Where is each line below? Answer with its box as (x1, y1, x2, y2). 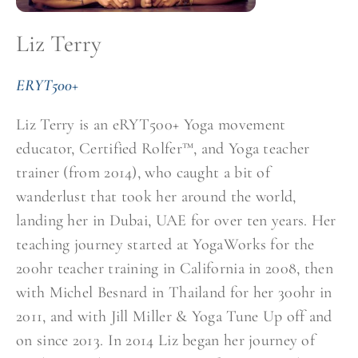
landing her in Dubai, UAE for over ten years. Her (16, 211, 336, 231)
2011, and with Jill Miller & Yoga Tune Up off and (16, 307, 332, 327)
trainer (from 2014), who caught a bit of (16, 163, 270, 183)
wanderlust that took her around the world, (16, 187, 296, 207)
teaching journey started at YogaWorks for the (16, 235, 315, 255)
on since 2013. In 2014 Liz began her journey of (16, 331, 316, 351)
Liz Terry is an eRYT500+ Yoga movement (16, 115, 286, 135)
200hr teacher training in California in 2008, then (16, 259, 333, 279)
